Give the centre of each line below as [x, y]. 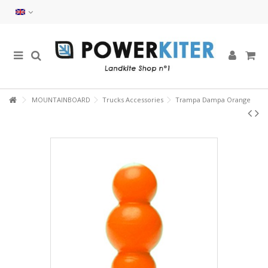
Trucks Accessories [133, 100]
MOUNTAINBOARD [61, 100]
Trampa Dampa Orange [213, 100]
